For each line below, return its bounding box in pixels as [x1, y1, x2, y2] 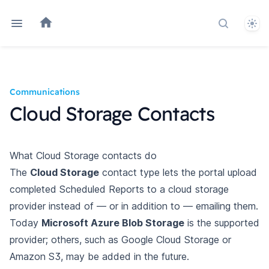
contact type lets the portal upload [99, 166, 257, 178]
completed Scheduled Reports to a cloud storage [10, 183, 229, 195]
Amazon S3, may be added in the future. [10, 250, 189, 262]
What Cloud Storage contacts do [10, 150, 157, 162]
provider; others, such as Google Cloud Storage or [10, 234, 231, 246]
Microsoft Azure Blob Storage [41, 217, 184, 229]
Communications [10, 86, 80, 97]
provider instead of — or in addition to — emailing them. [10, 200, 258, 212]
